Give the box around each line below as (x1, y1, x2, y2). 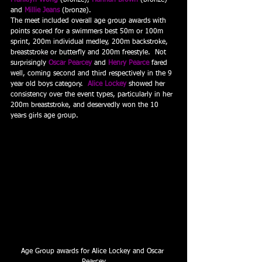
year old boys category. (11, 81, 88, 88)
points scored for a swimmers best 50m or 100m (11, 28, 166, 35)
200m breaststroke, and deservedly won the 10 (11, 102, 161, 109)
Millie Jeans (25, 7, 60, 14)
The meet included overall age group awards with (11, 18, 168, 25)
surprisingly (11, 60, 49, 67)
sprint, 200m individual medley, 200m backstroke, (11, 39, 170, 46)
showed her (126, 81, 167, 88)
